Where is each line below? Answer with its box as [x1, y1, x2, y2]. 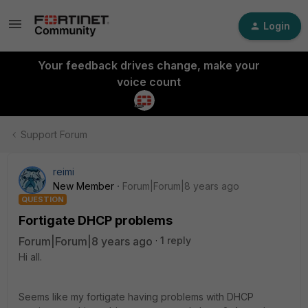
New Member [53, 180, 114, 192]
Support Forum [21, 129, 87, 140]
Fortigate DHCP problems [19, 213, 173, 228]
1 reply [160, 234, 191, 246]
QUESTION [21, 195, 64, 204]
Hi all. [19, 251, 42, 263]
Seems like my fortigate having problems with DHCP [19, 291, 254, 302]
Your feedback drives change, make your [37, 58, 260, 72]
